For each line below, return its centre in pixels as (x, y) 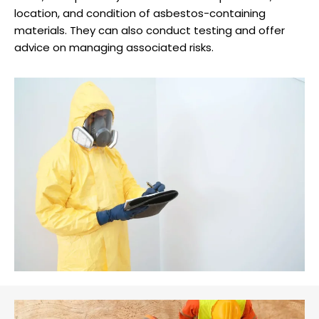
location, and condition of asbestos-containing (140, 14)
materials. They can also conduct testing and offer (150, 31)
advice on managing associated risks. (114, 48)
